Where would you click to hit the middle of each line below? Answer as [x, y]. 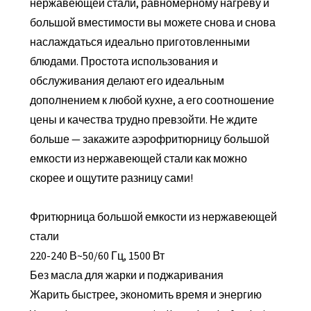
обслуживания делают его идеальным [127, 81]
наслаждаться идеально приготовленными [140, 42]
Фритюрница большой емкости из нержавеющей [153, 217]
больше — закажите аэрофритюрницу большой [149, 139]
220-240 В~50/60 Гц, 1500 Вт [97, 256]
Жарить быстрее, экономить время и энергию [145, 295]
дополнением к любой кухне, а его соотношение [152, 100]
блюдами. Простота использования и [124, 61]
